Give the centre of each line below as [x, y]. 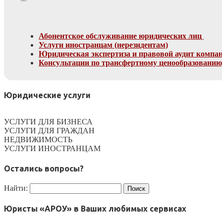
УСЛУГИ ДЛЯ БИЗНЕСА [48, 122]
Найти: [16, 188]
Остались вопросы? [44, 168]
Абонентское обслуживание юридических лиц [121, 36]
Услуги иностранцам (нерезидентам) [103, 45]
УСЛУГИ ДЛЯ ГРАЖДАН [49, 131]
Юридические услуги [47, 95]
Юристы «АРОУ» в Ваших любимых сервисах [95, 209]
